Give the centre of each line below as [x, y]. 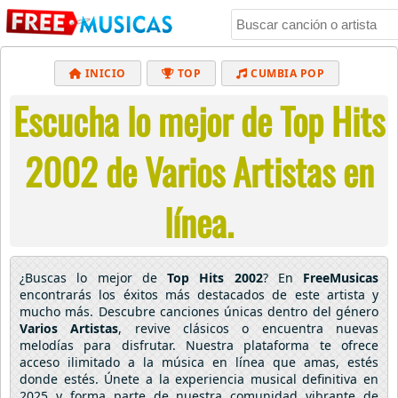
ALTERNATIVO [313, 143]
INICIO [104, 73]
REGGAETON [86, 143]
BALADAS [198, 143]
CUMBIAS [267, 177]
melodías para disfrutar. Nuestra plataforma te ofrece [199, 345]
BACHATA [85, 108]
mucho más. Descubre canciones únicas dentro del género [199, 311]
